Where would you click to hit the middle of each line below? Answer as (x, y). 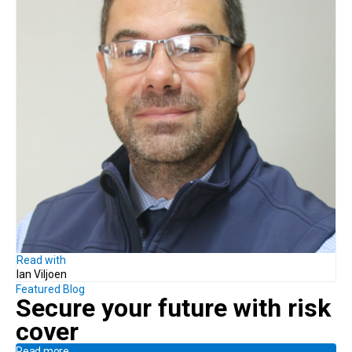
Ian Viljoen (42, 274)
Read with (41, 260)
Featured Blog (50, 289)
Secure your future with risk (173, 308)
